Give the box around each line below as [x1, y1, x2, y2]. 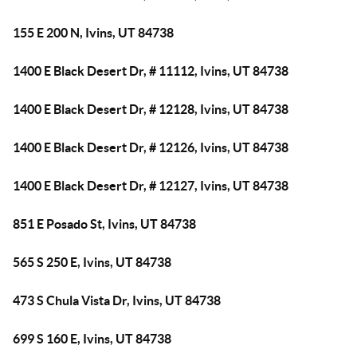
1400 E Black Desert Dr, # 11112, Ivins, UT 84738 [13, 64, 288, 78]
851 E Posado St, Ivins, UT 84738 [13, 217, 196, 231]
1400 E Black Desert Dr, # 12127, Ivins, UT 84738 [13, 178, 288, 193]
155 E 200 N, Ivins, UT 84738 [13, 25, 174, 40]
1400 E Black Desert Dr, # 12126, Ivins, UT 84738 [13, 140, 288, 155]
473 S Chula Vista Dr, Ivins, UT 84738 [13, 293, 221, 308]
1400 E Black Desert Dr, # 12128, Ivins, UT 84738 [13, 102, 288, 116]
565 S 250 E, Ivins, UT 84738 [13, 255, 171, 269]
